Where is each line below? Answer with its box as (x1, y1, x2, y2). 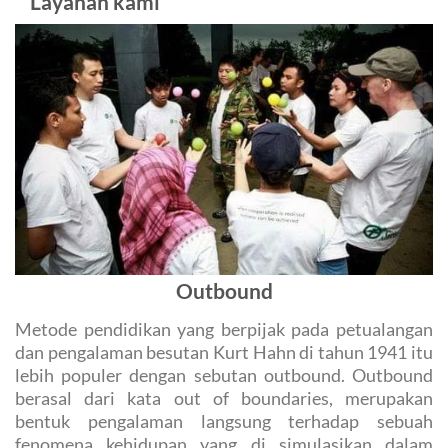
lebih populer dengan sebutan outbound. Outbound (15, 364, 433, 387)
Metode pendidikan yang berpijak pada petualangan (15, 318, 433, 341)
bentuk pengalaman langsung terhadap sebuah (15, 410, 433, 433)
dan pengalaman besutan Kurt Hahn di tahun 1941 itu (15, 341, 433, 364)
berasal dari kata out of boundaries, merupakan (15, 387, 433, 410)
